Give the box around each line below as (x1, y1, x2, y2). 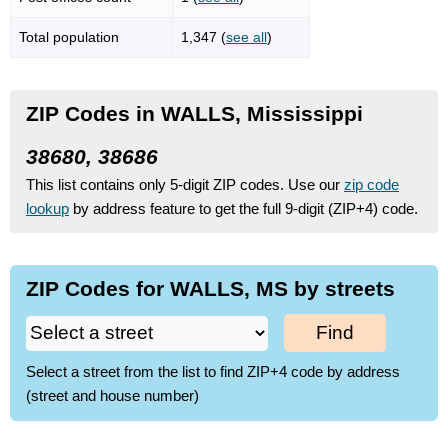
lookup (26, 199, 69, 217)
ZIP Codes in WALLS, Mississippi (26, 101, 363, 125)
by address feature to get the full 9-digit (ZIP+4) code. (69, 199, 418, 217)
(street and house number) (26, 387, 199, 405)
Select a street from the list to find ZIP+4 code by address (26, 363, 400, 381)
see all (226, 28, 267, 45)
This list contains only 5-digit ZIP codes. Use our (26, 175, 344, 193)
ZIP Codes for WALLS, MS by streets (26, 276, 395, 300)
